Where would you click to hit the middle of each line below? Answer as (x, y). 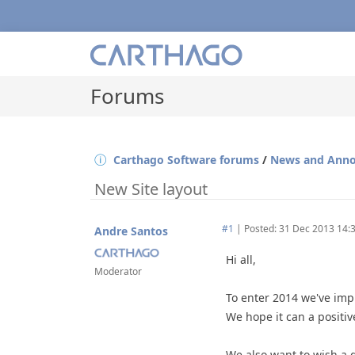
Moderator (118, 271)
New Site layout (149, 189)
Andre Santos (131, 231)
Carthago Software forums (186, 160)
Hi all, (241, 260)
